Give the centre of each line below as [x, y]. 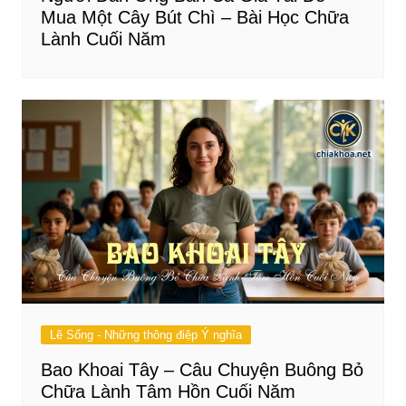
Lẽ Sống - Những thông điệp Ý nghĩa [145, 335]
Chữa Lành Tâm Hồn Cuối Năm [168, 392]
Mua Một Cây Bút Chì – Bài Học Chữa [194, 18]
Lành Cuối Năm [103, 39]
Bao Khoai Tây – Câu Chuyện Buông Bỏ [202, 370]
